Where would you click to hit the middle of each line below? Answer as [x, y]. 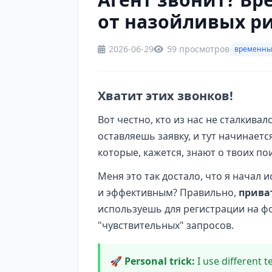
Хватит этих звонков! [165, 95]
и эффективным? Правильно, [168, 192]
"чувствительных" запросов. [166, 225]
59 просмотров [198, 49]
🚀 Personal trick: [152, 261]
